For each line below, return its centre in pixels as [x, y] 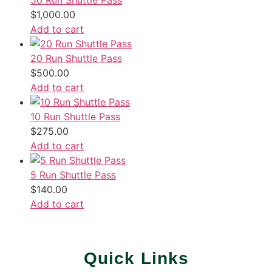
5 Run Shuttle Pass [73, 175]
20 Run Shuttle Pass [76, 58]
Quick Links [136, 258]
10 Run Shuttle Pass [75, 117]
